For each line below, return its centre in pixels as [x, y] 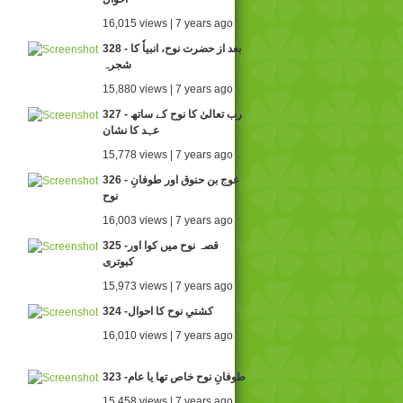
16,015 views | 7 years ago [168, 23]
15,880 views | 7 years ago [168, 89]
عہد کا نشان [131, 130]
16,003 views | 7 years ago [168, 220]
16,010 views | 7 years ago [168, 336]
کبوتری [118, 262]
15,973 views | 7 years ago [168, 286]
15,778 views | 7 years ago [168, 155]
